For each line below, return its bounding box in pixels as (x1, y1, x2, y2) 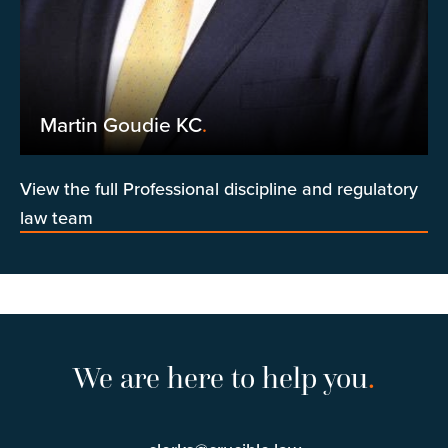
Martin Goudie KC (40, 112, 202, 138)
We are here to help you (73, 358, 368, 396)
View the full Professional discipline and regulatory (20, 177, 418, 200)
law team (20, 206, 93, 229)
